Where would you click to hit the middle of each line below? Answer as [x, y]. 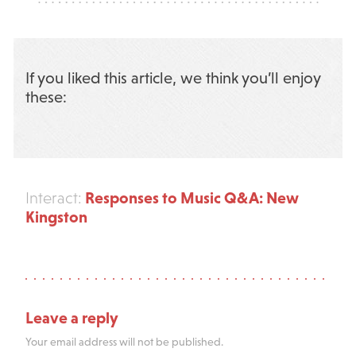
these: [46, 97]
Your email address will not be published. [124, 341]
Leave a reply [72, 318]
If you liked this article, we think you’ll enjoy [172, 78]
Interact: [53, 198]
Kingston [56, 217]
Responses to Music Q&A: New [190, 198]
